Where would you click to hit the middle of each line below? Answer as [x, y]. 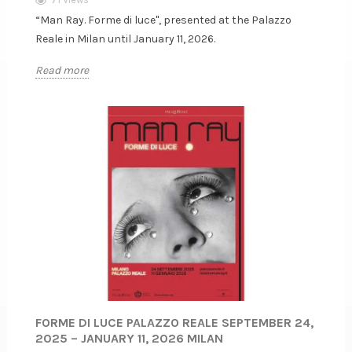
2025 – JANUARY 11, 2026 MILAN [129, 338]
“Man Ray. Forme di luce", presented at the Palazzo [163, 20]
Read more [62, 70]
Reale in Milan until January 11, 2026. [125, 39]
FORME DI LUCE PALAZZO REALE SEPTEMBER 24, [174, 322]
